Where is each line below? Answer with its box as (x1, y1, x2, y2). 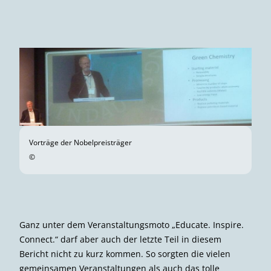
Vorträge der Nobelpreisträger (29, 137, 132, 148)
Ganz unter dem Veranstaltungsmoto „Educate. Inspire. (19, 219, 244, 231)
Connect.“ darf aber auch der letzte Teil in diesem (19, 233, 221, 246)
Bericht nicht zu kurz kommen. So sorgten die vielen (19, 248, 230, 260)
